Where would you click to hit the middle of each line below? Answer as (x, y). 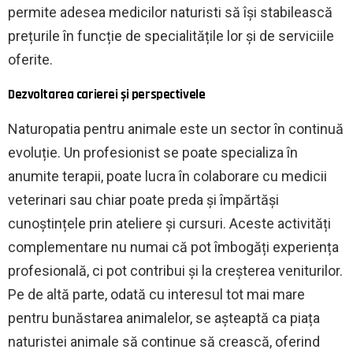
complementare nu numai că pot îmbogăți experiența (173, 247)
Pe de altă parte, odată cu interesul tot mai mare (156, 294)
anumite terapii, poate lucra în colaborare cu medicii (167, 176)
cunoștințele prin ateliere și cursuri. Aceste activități (169, 223)
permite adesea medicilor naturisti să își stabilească (170, 12)
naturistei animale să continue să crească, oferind (164, 341)
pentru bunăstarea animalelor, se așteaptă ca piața (164, 318)
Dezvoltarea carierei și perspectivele (107, 94)
